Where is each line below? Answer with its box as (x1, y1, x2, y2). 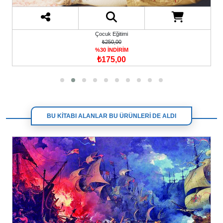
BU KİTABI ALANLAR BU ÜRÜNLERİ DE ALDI (47, 112, 176, 119)
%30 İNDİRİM (95, 47, 128, 53)
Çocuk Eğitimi (95, 31, 128, 37)
